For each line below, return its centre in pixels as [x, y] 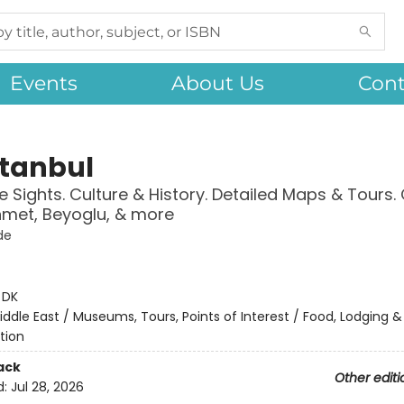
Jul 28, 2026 [47, 387]
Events [44, 83]
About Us [218, 83]
